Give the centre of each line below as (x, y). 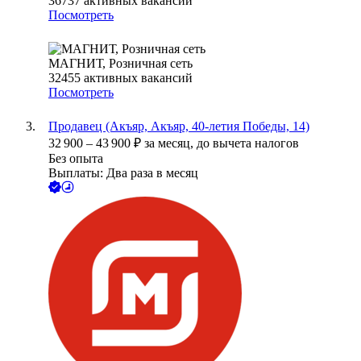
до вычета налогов (248, 143)
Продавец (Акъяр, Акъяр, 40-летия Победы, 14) (179, 127)
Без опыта (76, 159)
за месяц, (170, 143)
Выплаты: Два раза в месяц (123, 173)
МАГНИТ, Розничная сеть (120, 64)
